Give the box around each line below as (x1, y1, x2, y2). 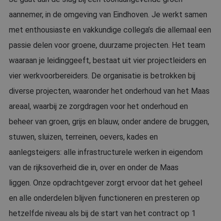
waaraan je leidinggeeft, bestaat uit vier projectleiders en (9, 56, 206, 65)
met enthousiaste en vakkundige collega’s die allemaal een (9, 25, 211, 35)
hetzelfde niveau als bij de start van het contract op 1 (9, 209, 196, 218)
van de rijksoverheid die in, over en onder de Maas (9, 163, 179, 172)
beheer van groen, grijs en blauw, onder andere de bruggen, (9, 117, 209, 126)
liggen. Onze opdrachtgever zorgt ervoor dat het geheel (9, 178, 202, 187)
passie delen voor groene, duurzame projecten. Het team (9, 40, 205, 50)
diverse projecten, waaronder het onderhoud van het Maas (9, 86, 210, 96)
